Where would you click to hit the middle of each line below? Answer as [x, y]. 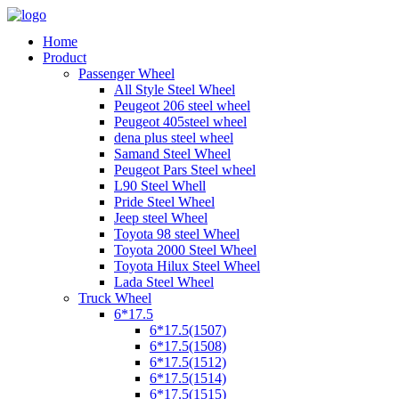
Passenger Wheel [126, 73]
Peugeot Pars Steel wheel [185, 170]
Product [65, 57]
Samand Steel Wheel [172, 154]
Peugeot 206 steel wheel [182, 106]
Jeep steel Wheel [161, 218]
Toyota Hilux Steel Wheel [187, 266]
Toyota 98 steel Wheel [177, 234]
